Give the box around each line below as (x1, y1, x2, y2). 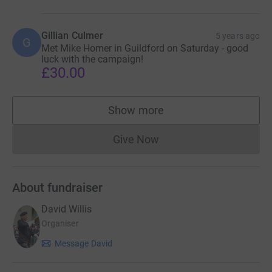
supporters (135, 109, 189, 123)
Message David (55, 239, 112, 249)
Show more (108, 103, 164, 117)
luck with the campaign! (41, 53, 143, 65)
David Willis (41, 203, 92, 216)
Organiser (41, 219, 79, 229)
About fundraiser (12, 180, 103, 195)
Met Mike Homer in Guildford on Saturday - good (41, 42, 248, 54)
